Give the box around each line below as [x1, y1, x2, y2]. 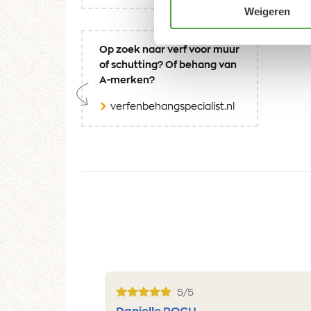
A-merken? [99, 76, 155, 86]
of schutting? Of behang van [99, 60, 237, 71]
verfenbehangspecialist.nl [110, 102, 235, 112]
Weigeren [244, 5, 290, 17]
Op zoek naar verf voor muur [99, 45, 239, 56]
